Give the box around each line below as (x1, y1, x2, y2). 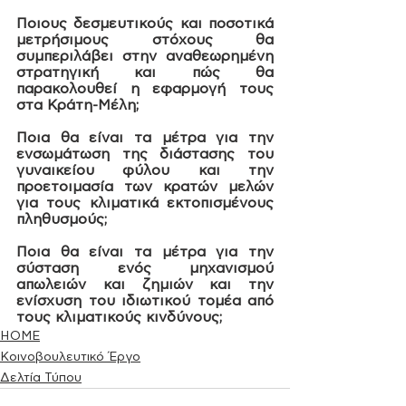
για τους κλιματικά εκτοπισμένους (16, 195, 274, 210)
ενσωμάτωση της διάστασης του (16, 146, 274, 161)
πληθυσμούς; (16, 211, 107, 227)
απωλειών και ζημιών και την (16, 276, 274, 292)
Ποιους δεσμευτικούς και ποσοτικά (16, 15, 274, 31)
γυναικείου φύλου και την (16, 162, 274, 178)
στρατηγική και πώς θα (16, 64, 274, 80)
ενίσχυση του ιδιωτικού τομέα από (16, 293, 274, 308)
